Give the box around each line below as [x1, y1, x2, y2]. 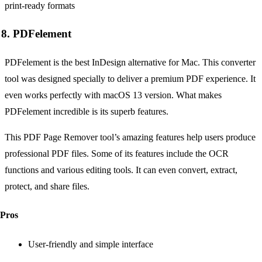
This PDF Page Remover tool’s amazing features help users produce [5, 132, 256, 143]
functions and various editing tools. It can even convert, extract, [5, 165, 237, 175]
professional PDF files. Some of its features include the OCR [5, 149, 229, 159]
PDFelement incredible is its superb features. [5, 106, 168, 117]
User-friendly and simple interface [28, 239, 153, 249]
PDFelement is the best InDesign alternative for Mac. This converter [5, 57, 256, 68]
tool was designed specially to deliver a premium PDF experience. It [5, 74, 256, 84]
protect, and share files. [5, 181, 89, 192]
